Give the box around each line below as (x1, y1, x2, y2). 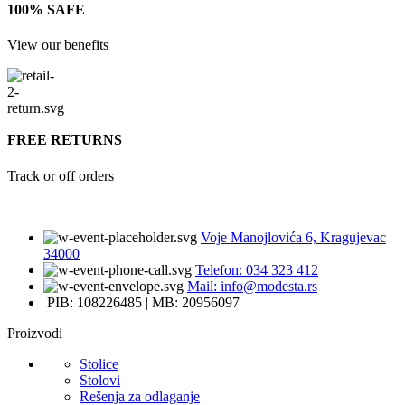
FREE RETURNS (7, 132, 122, 148)
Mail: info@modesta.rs (187, 278, 317, 294)
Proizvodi (7, 325, 62, 341)
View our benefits (7, 37, 108, 53)
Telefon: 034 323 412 (195, 261, 318, 278)
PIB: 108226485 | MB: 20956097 (47, 294, 240, 310)
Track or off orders (7, 167, 114, 184)
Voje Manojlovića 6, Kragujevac (201, 229, 386, 245)
